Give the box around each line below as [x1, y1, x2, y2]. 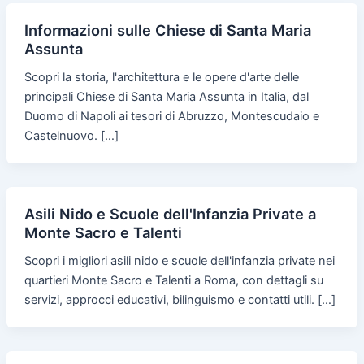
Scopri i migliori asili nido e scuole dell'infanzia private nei [24, 253, 335, 268]
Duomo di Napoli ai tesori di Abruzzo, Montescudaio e [24, 109, 319, 123]
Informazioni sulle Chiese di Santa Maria [24, 21, 311, 40]
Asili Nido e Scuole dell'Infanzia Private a [24, 204, 316, 223]
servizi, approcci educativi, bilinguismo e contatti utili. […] [24, 292, 336, 307]
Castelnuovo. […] [24, 128, 119, 143]
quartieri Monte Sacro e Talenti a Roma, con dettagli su [24, 272, 323, 288]
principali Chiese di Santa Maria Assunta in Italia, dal [24, 89, 309, 104]
